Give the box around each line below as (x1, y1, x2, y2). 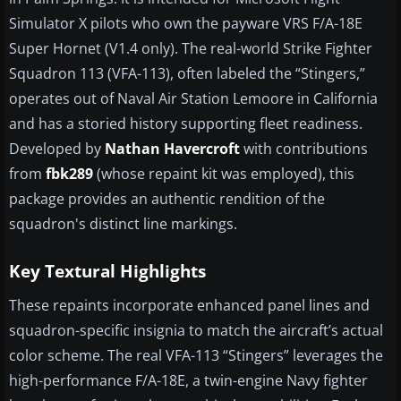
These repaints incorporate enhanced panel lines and (9, 295, 370, 316)
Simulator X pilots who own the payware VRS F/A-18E (9, 13, 363, 34)
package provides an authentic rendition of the (9, 189, 325, 209)
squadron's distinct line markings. (9, 214, 237, 235)
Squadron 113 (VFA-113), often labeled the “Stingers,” (9, 64, 365, 84)
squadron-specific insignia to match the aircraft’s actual (9, 320, 383, 341)
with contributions (240, 139, 368, 159)
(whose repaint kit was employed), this (93, 164, 354, 184)
